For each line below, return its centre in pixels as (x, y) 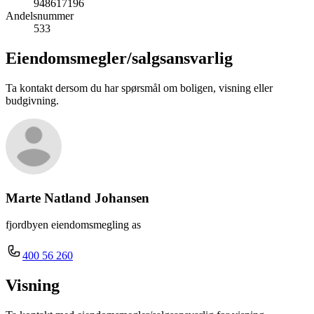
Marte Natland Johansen (77, 198)
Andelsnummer (40, 16)
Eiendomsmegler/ (69, 58)
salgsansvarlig (182, 58)
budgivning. (32, 100)
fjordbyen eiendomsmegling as (73, 225)
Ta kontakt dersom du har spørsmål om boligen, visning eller (139, 88)
